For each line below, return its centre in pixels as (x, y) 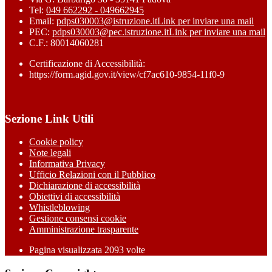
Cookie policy (56, 142)
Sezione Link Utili (49, 118)
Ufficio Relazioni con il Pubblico (92, 175)
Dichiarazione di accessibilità (85, 186)
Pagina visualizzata (67, 250)
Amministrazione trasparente (84, 229)
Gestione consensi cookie (78, 219)
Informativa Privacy (67, 164)
